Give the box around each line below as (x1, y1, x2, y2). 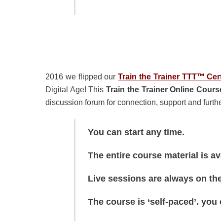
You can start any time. (87, 127, 184, 138)
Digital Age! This (45, 85, 107, 94)
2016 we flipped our (45, 73, 118, 81)
